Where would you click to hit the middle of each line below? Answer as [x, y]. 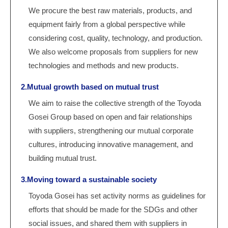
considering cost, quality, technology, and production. [116, 38]
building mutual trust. [63, 158]
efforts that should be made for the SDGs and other [113, 209]
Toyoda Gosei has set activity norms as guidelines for [117, 196]
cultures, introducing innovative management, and [111, 144]
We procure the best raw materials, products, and [110, 10]
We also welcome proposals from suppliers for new [113, 52]
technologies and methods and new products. [104, 65]
